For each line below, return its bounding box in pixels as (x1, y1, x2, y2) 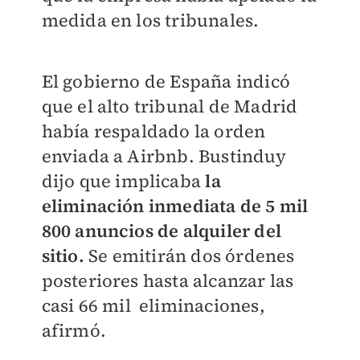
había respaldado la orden (41, 118, 266, 143)
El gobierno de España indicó (41, 68, 291, 93)
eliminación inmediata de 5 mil (41, 193, 309, 218)
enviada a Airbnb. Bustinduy (41, 143, 286, 168)
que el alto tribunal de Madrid (41, 93, 298, 118)
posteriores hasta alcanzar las (41, 268, 294, 292)
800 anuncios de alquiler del (41, 218, 282, 243)
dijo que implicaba (41, 168, 206, 193)
